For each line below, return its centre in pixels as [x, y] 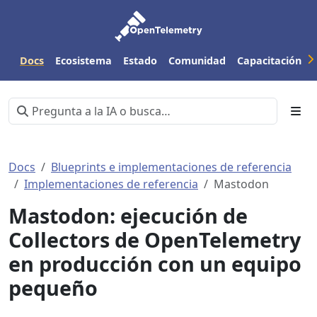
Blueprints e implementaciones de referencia [171, 167]
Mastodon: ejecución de [128, 215]
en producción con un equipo [155, 264]
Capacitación [269, 60]
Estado [140, 60]
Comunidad [197, 60]
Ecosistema [83, 60]
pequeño [53, 288]
